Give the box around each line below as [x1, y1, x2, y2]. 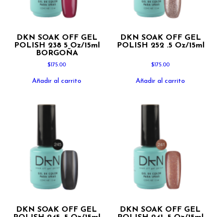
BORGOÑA [35, 49, 78, 57]
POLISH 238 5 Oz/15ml [14, 42, 100, 49]
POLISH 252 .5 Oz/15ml [116, 42, 204, 49]
